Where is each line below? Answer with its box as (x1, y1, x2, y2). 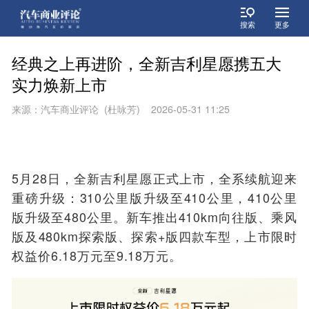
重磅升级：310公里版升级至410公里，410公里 (12, 188, 297, 206)
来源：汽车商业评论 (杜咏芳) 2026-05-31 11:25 (12, 101, 230, 116)
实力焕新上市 (12, 72, 108, 95)
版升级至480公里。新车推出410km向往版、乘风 (12, 207, 297, 226)
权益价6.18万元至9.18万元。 (12, 246, 182, 264)
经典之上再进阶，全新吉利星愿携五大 (12, 51, 282, 74)
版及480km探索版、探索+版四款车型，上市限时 (12, 226, 297, 245)
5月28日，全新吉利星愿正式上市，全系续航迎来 (12, 168, 297, 187)
